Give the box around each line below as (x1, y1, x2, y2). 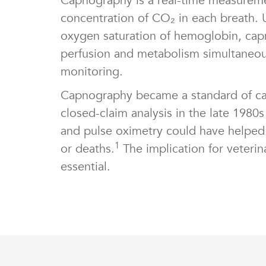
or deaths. (61, 141, 115, 157)
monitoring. (61, 64, 123, 80)
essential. (61, 159, 110, 175)
